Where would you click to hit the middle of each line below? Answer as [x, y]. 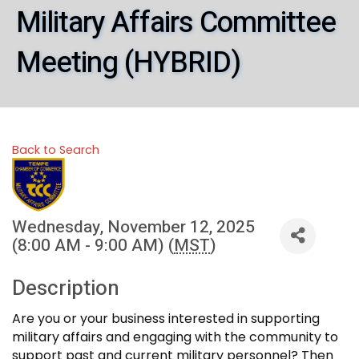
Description [66, 288]
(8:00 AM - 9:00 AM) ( [93, 245]
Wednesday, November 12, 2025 [133, 227]
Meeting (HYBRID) [128, 63]
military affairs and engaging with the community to [175, 337]
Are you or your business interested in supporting [166, 318]
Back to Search [56, 149]
